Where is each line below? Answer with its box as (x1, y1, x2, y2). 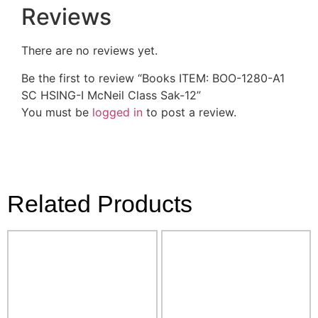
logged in (92, 104, 143, 119)
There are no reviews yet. (21, 43, 158, 58)
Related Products (7, 190, 192, 217)
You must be (21, 104, 92, 119)
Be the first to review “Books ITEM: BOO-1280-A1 (21, 70, 285, 85)
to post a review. (143, 104, 236, 119)
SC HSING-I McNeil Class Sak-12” (21, 87, 201, 102)
